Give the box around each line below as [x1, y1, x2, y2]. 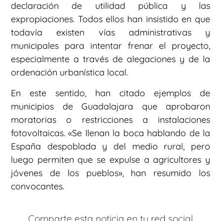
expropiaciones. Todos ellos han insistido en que [11, 13, 210, 25]
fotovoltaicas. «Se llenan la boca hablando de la [11, 127, 210, 139]
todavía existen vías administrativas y [11, 27, 210, 38]
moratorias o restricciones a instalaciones [11, 113, 210, 125]
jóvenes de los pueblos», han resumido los [11, 167, 210, 179]
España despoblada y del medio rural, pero [11, 140, 210, 152]
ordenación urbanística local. [11, 67, 128, 78]
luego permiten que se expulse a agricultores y [11, 153, 210, 165]
